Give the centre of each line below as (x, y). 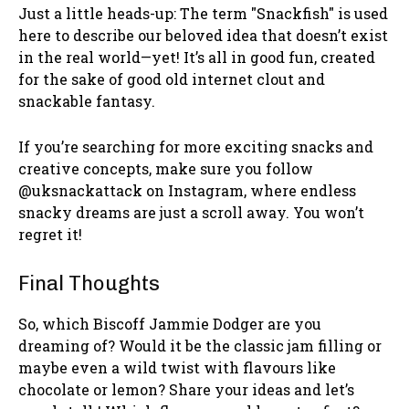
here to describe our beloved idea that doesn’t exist (203, 35)
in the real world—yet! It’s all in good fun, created (197, 57)
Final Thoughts (89, 283)
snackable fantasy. (87, 100)
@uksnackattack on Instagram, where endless (187, 190)
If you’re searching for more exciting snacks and (196, 146)
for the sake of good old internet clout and (172, 79)
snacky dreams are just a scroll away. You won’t (191, 212)
